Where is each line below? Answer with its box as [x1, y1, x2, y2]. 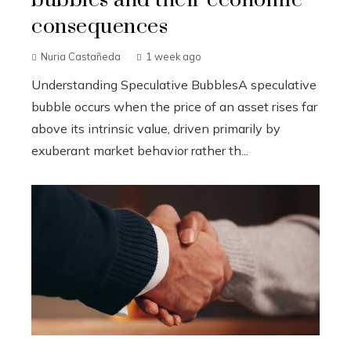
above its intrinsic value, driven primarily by [31, 120, 280, 136]
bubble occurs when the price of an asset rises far [31, 98, 317, 114]
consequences [31, 13, 168, 40]
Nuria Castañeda [41, 49, 121, 63]
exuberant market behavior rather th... [31, 142, 248, 158]
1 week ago [146, 49, 201, 63]
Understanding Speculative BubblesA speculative [31, 76, 317, 92]
